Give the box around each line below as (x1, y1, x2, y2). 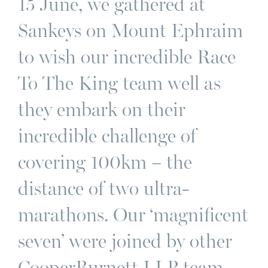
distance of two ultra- (18, 176, 190, 200)
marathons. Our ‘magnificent (18, 203, 248, 227)
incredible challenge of (18, 124, 196, 148)
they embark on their (18, 98, 185, 121)
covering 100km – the (18, 150, 192, 174)
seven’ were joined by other (18, 229, 232, 253)
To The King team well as (18, 71, 221, 95)
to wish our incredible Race (18, 45, 236, 69)
